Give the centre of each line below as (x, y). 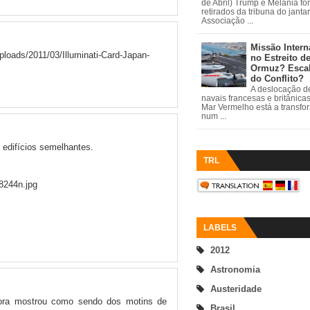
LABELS (220, 227)
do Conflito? (277, 78)
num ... (213, 117)
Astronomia (235, 269)
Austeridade (236, 289)
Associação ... (227, 21)
